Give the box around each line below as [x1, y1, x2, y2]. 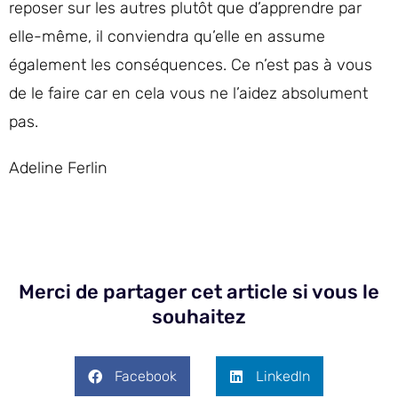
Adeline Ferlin [9, 158, 107, 178]
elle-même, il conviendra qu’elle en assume [9, 27, 325, 46]
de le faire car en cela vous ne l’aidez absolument [9, 84, 368, 103]
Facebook [115, 367, 177, 385]
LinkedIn [256, 367, 310, 385]
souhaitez [152, 305, 246, 329]
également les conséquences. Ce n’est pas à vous [9, 55, 372, 75]
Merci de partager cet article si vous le [19, 280, 379, 304]
